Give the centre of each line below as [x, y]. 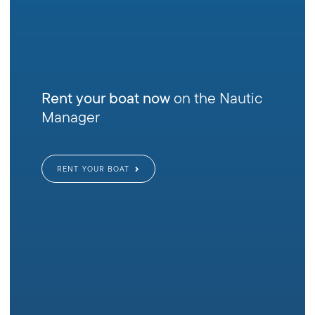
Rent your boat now [106, 98]
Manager [71, 117]
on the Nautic [217, 98]
